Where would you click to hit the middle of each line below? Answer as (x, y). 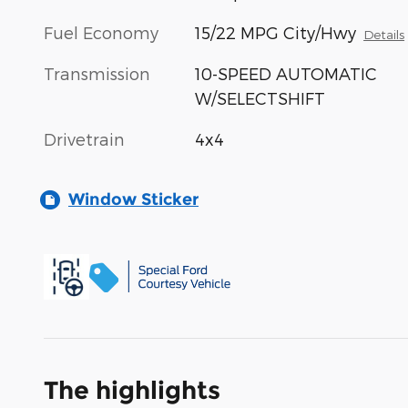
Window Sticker (133, 199)
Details (384, 34)
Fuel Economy (101, 32)
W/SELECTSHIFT (260, 97)
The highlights (132, 390)
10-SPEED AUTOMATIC (286, 73)
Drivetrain (84, 138)
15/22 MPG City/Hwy (276, 32)
